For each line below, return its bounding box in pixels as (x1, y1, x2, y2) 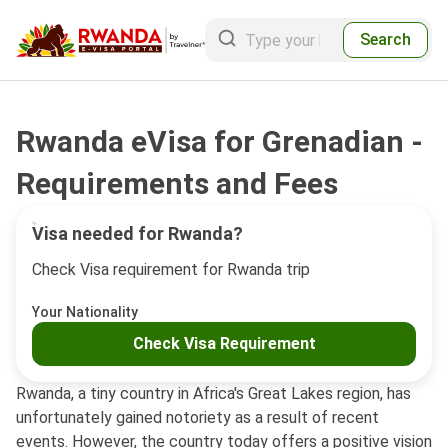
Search (360, 30, 411, 49)
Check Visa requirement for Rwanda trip (32, 260, 310, 279)
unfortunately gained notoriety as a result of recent (16, 408, 379, 427)
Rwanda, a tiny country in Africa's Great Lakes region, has (16, 384, 411, 403)
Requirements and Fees (16, 166, 338, 201)
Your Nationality (32, 304, 138, 320)
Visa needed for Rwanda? (32, 223, 243, 244)
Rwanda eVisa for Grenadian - (16, 124, 423, 159)
